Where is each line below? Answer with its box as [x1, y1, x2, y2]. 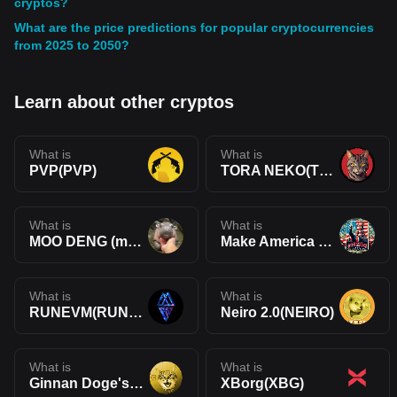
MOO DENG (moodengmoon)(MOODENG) [128, 234, 142, 249]
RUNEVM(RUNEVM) [128, 305, 143, 320]
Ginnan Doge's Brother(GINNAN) [129, 376, 144, 391]
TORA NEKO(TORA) [319, 163, 333, 178]
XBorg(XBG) [221, 376, 304, 391]
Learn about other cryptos [14, 92, 234, 112]
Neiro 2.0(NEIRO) [221, 305, 334, 320]
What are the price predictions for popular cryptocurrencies [14, 20, 374, 35]
